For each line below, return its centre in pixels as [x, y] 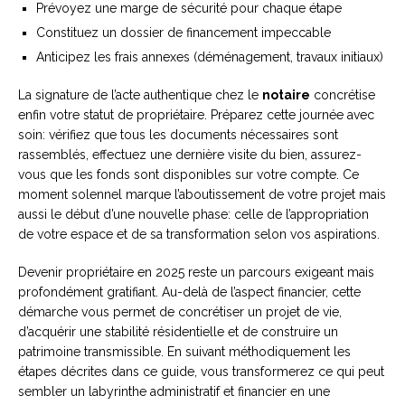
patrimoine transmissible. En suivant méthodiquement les [184, 352]
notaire [286, 95]
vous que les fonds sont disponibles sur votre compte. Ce [188, 175]
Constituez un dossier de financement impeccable [184, 33]
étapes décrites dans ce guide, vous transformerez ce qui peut [201, 372]
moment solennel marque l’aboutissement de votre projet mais [202, 195]
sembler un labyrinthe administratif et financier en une [174, 392]
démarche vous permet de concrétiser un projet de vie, [180, 312]
